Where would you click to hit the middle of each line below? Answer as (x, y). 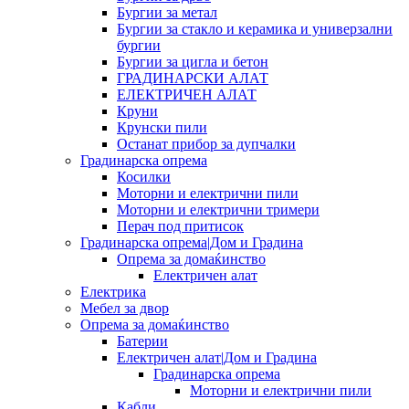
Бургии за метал (167, 12)
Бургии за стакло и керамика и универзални (255, 28)
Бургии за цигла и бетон (193, 61)
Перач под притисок (180, 225)
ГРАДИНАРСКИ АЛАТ (193, 78)
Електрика (113, 291)
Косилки (144, 176)
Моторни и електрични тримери (218, 209)
